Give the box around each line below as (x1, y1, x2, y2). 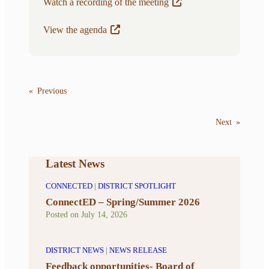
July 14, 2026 (81, 210, 127, 219)
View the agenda (43, 25, 107, 35)
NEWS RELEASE (109, 246, 167, 255)
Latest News (46, 157, 104, 170)
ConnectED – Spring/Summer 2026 (46, 196, 200, 208)
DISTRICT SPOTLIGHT (98, 181, 176, 190)
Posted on (46, 210, 81, 219)
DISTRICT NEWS (46, 246, 104, 255)
